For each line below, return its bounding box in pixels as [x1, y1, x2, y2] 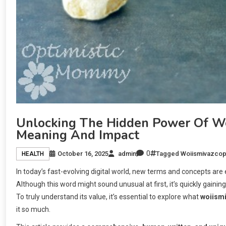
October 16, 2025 [58, 149, 108, 157]
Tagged [156, 149, 181, 157]
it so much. [16, 205, 50, 214]
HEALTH [22, 150, 44, 157]
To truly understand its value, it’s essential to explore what [16, 193, 200, 201]
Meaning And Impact [16, 127, 139, 144]
